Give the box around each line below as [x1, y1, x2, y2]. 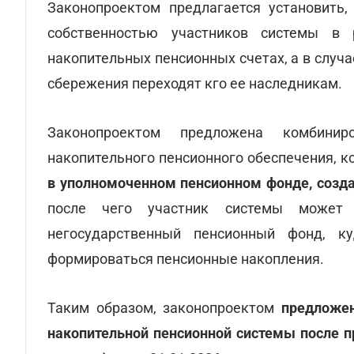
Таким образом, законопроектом [47, 299, 274, 316]
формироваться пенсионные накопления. [47, 250, 324, 267]
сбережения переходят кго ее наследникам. [47, 75, 342, 92]
